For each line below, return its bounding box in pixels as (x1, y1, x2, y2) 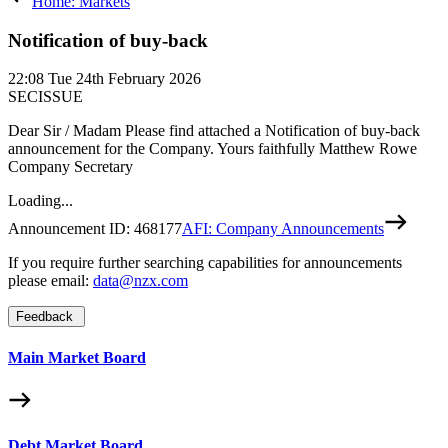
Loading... (8, 192, 73, 210)
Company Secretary (8, 158, 133, 176)
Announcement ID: (8, 220, 134, 238)
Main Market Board (8, 348, 146, 366)
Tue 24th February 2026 (48, 70, 201, 88)
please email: (8, 272, 93, 290)
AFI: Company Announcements (182, 220, 384, 238)
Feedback (16, 309, 73, 325)
